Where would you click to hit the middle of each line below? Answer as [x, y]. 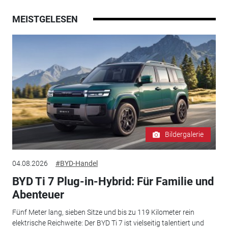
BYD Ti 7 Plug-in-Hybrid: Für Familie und [113, 181]
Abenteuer [38, 195]
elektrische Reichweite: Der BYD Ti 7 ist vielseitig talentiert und [108, 223]
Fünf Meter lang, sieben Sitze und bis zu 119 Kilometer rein [103, 212]
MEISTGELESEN [45, 19]
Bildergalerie [184, 134]
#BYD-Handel [76, 163]
